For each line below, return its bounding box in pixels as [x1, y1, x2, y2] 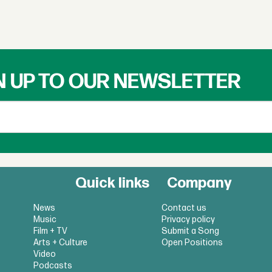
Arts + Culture [33, 237, 88, 248]
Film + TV [33, 225, 68, 236]
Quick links [75, 174, 150, 192]
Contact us [161, 202, 206, 213]
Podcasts [33, 260, 73, 271]
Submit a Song [161, 225, 219, 236]
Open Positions [161, 237, 223, 248]
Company [167, 174, 232, 192]
